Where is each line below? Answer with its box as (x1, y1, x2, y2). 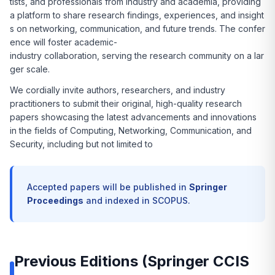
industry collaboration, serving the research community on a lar (10, 50, 264, 61)
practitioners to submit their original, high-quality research (10, 98, 242, 109)
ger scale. (10, 64, 50, 74)
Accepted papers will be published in (27, 182, 189, 192)
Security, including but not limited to (10, 139, 153, 149)
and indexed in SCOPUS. (83, 195, 190, 206)
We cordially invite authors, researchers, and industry (10, 85, 225, 95)
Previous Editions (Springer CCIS (14, 252, 249, 270)
